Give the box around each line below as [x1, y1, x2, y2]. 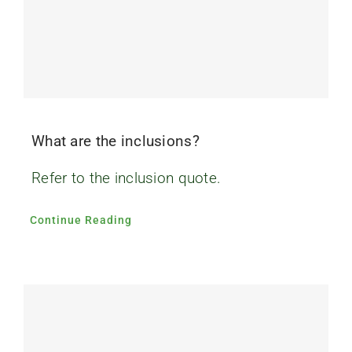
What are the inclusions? [31, 131, 200, 150]
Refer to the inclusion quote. [31, 168, 222, 187]
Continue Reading [29, 213, 132, 226]
